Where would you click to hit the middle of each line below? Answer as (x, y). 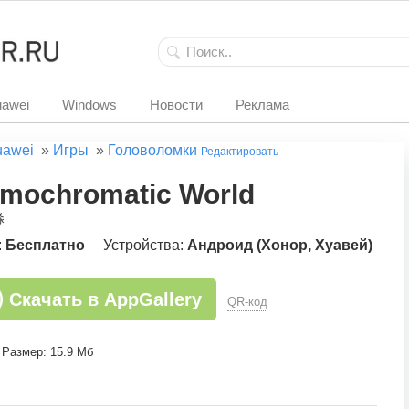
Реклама (262, 105)
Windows (89, 105)
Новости (176, 105)
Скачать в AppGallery (105, 299)
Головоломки (152, 150)
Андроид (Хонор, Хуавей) (280, 245)
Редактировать (240, 152)
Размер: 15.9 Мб (47, 352)
